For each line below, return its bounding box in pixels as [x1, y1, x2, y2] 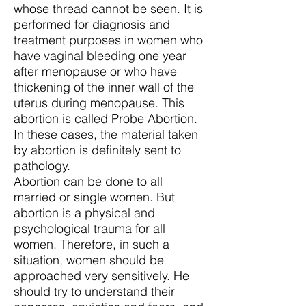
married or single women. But [14, 189, 175, 205]
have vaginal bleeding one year [14, 48, 186, 64]
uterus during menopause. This [14, 95, 184, 111]
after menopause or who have [14, 64, 177, 79]
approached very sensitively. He [14, 268, 189, 283]
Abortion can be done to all [14, 173, 163, 189]
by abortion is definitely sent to [14, 142, 181, 158]
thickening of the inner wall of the [14, 79, 194, 95]
